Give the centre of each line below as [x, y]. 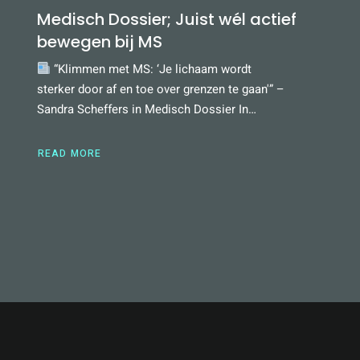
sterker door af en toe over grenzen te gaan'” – [160, 89]
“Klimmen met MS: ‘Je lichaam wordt [151, 69]
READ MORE [70, 153]
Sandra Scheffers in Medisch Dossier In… [146, 109]
